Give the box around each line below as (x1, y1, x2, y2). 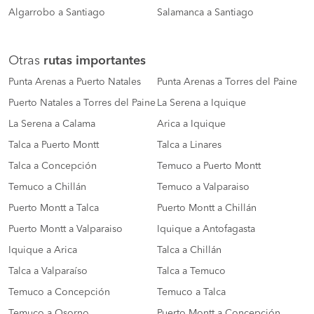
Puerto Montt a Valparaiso (8, 224, 123, 235)
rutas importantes (43, 55, 146, 68)
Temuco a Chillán (8, 182, 86, 193)
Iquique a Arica (8, 245, 77, 256)
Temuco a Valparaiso (157, 182, 250, 193)
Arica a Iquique (157, 119, 226, 130)
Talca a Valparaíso (8, 266, 88, 277)
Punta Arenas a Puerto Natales (8, 77, 141, 88)
